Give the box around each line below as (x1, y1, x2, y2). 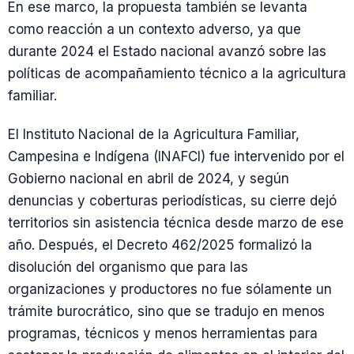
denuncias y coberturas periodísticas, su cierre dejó (8, 192, 337, 209)
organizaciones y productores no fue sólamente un (8, 281, 332, 297)
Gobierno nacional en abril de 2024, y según (8, 170, 289, 186)
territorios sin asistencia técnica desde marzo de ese (8, 214, 344, 231)
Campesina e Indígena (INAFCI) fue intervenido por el (8, 148, 345, 164)
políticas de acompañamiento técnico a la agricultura (8, 65, 346, 81)
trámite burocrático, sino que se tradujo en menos (8, 303, 325, 319)
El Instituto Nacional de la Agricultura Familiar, (8, 126, 299, 142)
